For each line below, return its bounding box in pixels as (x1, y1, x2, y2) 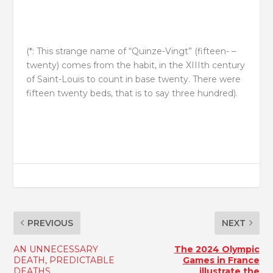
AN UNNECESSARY (13, 243, 99, 255)
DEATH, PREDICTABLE (13, 254, 115, 266)
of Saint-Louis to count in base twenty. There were (26, 74, 241, 85)
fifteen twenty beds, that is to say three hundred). (26, 88, 238, 99)
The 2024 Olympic (174, 243, 260, 255)
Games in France (182, 254, 260, 266)
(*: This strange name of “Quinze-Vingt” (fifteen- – (26, 46, 236, 57)
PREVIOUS (27, 217, 74, 229)
